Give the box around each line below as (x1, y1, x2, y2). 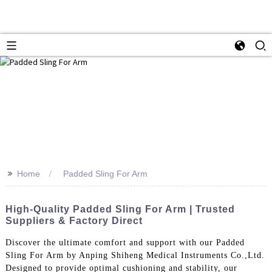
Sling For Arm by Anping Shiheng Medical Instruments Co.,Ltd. (5, 251, 265, 260)
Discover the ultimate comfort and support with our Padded (5, 238, 245, 248)
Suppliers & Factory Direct (5, 215, 143, 226)
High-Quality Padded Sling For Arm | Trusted (5, 203, 235, 214)
